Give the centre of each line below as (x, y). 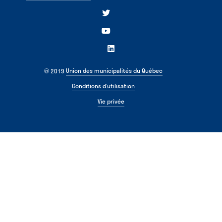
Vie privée (111, 102)
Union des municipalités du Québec (114, 71)
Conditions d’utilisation (103, 86)
